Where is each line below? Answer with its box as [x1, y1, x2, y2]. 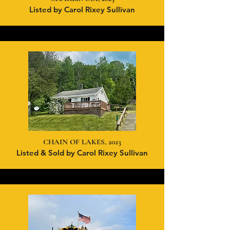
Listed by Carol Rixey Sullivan [29, 5, 135, 14]
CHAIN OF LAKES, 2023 [43, 137, 121, 146]
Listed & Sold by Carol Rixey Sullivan [16, 148, 148, 158]
